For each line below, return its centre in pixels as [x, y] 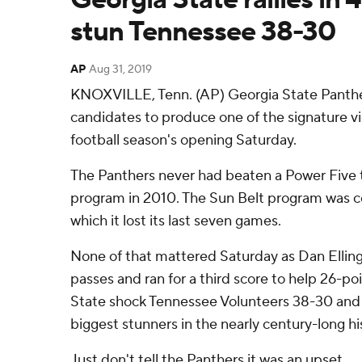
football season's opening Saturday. [183, 140]
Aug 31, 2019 [120, 69]
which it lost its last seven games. [176, 221]
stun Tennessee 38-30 [203, 32]
